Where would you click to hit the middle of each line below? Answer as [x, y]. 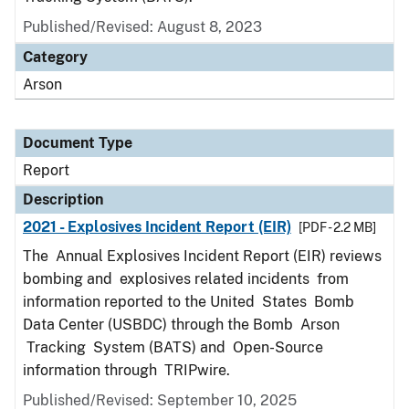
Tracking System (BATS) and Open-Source [173, 347]
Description [63, 199]
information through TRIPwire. [132, 370]
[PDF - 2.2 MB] [337, 227]
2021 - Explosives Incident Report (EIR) [157, 227]
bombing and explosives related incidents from [186, 279]
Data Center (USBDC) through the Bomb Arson [181, 325]
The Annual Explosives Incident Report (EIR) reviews [202, 256]
